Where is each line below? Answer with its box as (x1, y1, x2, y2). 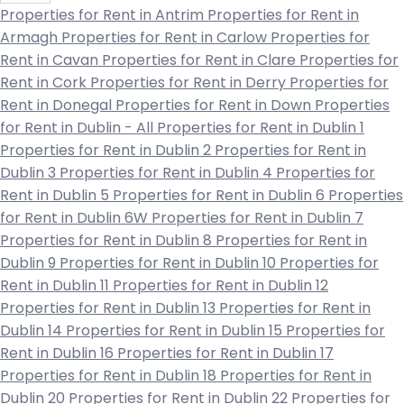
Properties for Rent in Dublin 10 (60, 255, 280, 271)
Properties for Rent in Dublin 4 (60, 165, 276, 181)
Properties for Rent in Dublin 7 (151, 210, 363, 226)
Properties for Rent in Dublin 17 (117, 345, 334, 362)
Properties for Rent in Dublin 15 (66, 323, 286, 339)
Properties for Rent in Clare (102, 52, 299, 69)
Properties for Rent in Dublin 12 (113, 278, 328, 294)
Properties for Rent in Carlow (61, 30, 271, 46)
